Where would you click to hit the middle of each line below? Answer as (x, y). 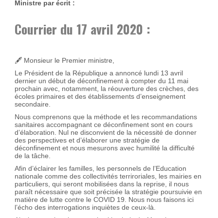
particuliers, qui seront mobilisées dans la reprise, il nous (102, 184)
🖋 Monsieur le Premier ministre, (64, 60)
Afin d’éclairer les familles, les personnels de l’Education (100, 168)
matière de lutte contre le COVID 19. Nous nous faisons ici (104, 199)
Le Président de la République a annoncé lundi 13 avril (99, 73)
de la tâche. (33, 155)
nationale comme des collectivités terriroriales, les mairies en (108, 176)
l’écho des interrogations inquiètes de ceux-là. (85, 207)
